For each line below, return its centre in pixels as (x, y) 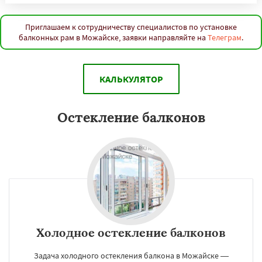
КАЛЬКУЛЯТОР (131, 79)
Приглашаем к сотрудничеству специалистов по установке (131, 27)
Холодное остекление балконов (131, 232)
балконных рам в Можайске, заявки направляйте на (113, 37)
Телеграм (225, 37)
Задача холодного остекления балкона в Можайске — (131, 256)
